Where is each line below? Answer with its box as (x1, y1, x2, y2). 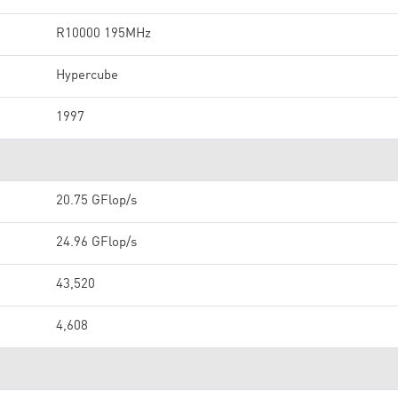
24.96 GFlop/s (56, 236, 137, 250)
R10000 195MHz (56, 28, 151, 41)
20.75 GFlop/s (56, 195, 137, 208)
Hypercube (56, 69, 118, 83)
